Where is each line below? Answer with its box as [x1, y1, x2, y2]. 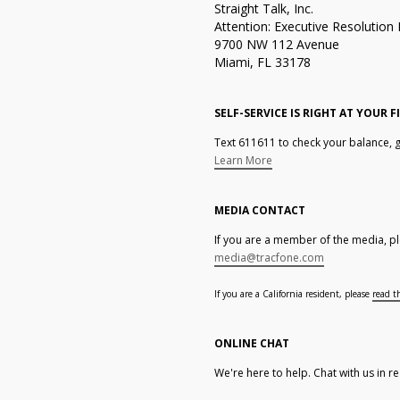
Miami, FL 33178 [213, 54, 311, 71]
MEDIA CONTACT [213, 203, 305, 218]
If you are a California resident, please [213, 287, 372, 300]
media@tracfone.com [213, 250, 324, 265]
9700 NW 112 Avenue [213, 36, 339, 53]
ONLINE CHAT [213, 336, 289, 351]
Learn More [213, 153, 272, 168]
